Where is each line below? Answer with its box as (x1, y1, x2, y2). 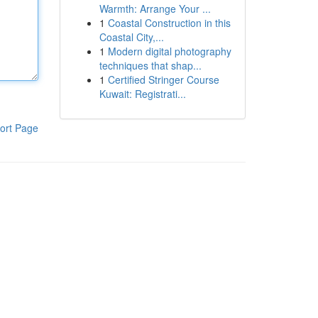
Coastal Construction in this (107, 16, 231, 30)
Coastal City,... (99, 30, 164, 44)
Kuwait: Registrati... (99, 87, 186, 101)
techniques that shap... (99, 58, 202, 72)
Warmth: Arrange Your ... (99, 1, 211, 16)
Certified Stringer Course (107, 72, 219, 87)
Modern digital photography (107, 44, 231, 58)
